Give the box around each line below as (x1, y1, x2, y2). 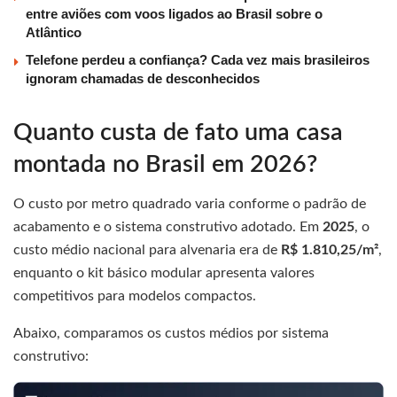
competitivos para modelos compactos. (13, 289, 256, 304)
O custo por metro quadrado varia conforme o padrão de (13, 197, 366, 212)
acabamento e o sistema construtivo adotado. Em (13, 220, 323, 235)
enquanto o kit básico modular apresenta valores (13, 266, 315, 281)
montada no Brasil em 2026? (13, 152, 317, 176)
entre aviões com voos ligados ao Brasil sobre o (26, 6, 323, 22)
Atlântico (26, 25, 82, 41)
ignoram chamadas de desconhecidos (26, 71, 260, 87)
